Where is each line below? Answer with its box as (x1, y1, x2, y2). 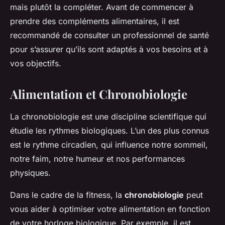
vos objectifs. (10, 58, 61, 68)
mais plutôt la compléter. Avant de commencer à (10, 2, 193, 12)
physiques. (10, 167, 51, 178)
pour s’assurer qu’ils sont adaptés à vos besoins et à (10, 44, 208, 54)
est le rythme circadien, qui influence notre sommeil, (10, 139, 208, 150)
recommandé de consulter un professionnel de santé (10, 30, 209, 40)
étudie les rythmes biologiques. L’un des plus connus (10, 125, 209, 136)
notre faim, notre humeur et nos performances (10, 153, 185, 164)
